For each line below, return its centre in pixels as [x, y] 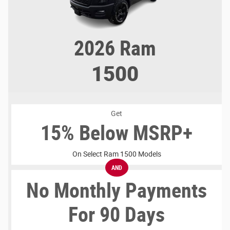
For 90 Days [117, 215]
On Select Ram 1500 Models [117, 154]
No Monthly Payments [117, 191]
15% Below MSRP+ [117, 133]
